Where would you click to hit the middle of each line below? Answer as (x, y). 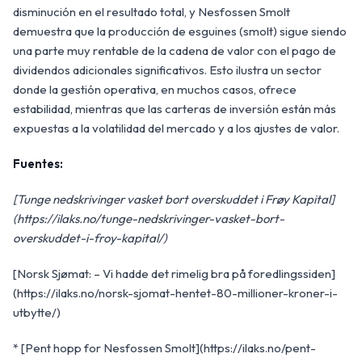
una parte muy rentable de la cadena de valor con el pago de (175, 50)
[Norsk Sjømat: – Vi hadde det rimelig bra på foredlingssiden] (174, 273)
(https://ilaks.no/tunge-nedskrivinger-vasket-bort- (149, 218)
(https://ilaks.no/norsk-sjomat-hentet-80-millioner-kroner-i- (175, 293)
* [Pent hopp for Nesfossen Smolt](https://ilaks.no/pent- (164, 347)
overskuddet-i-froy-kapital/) (90, 238)
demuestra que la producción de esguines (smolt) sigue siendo (180, 31)
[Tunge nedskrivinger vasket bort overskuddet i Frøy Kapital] (174, 199)
